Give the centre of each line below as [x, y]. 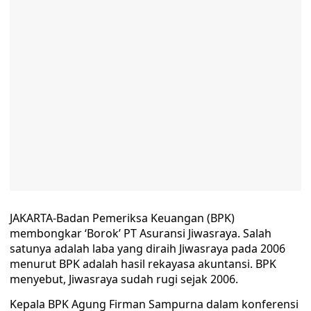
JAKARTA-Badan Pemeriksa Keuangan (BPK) [122, 218]
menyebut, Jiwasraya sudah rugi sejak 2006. [124, 279]
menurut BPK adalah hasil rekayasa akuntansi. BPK [143, 264]
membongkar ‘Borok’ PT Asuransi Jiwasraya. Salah [141, 233]
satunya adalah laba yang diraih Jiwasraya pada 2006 [148, 249]
